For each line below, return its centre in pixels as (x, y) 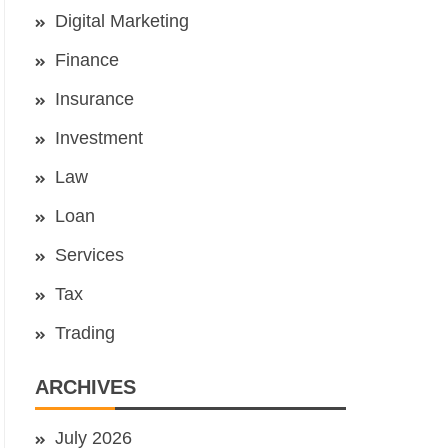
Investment (99, 138)
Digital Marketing (122, 21)
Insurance (94, 99)
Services (89, 255)
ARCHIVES (85, 387)
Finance (87, 60)
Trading (85, 333)
